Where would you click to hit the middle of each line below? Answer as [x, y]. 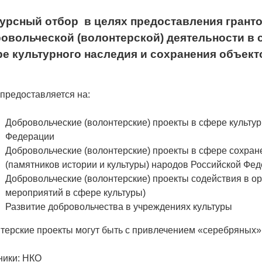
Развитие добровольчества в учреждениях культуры [119, 207]
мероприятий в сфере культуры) [75, 193]
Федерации [30, 137]
